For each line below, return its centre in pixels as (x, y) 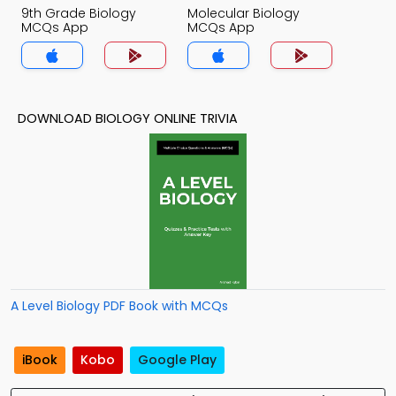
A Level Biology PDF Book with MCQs (119, 306)
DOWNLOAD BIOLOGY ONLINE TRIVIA (128, 118)
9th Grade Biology (79, 13)
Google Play (177, 360)
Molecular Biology (244, 13)
